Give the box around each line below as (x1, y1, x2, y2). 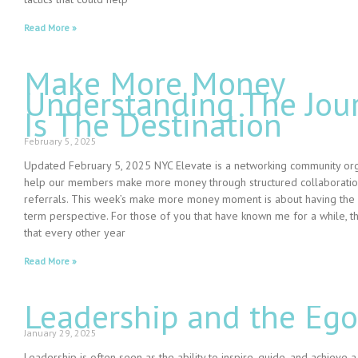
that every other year (24, 225, 125, 241)
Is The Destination (24, 103, 282, 146)
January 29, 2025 (24, 327, 97, 340)
